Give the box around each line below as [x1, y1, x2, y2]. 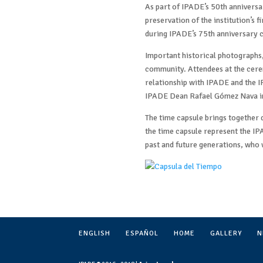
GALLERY [210, 228, 242, 238]
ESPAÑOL [126, 228, 159, 238]
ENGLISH [79, 228, 111, 238]
